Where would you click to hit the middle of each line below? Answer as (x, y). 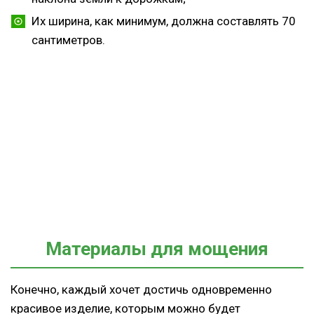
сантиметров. (68, 40)
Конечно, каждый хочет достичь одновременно (141, 290)
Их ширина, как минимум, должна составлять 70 (164, 21)
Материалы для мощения (157, 249)
